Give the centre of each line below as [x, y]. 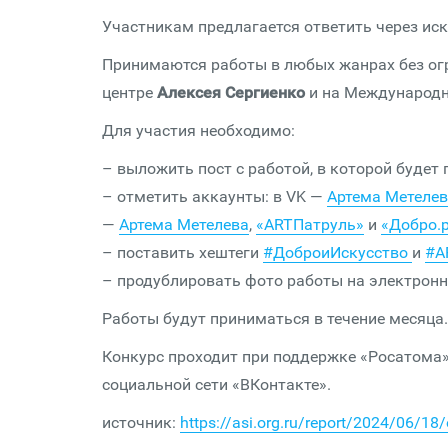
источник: [141, 422]
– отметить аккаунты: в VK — [214, 196]
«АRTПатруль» [310, 224]
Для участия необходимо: [198, 130]
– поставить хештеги [182, 252]
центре [127, 92]
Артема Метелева [184, 224]
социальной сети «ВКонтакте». [216, 384]
